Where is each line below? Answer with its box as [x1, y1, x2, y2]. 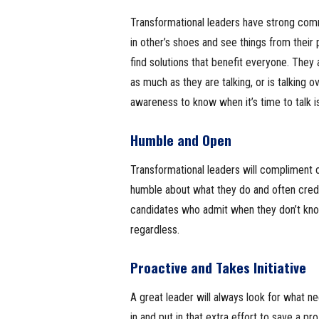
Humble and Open [130, 130, 231, 150]
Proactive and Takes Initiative [130, 257, 306, 277]
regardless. [130, 223, 179, 236]
